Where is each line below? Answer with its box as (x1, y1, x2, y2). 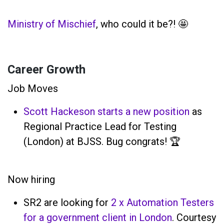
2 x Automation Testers (111, 196, 214, 208)
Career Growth (7, 60, 88, 78)
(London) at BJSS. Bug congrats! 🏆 (23, 135, 180, 147)
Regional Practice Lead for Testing (23, 120, 176, 132)
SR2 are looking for (23, 196, 111, 208)
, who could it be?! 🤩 (96, 17, 188, 30)
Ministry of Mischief (7, 17, 96, 30)
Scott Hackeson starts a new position (23, 105, 189, 117)
